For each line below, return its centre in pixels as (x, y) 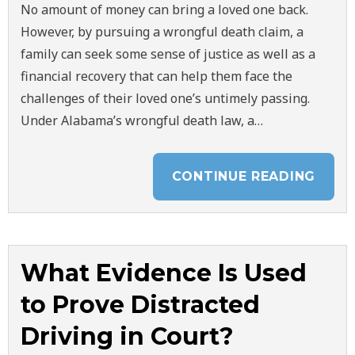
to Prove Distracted (140, 305)
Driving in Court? (127, 336)
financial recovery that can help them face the (157, 76)
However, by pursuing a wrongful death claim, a (162, 32)
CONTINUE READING (243, 176)
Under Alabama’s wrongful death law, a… (142, 120)
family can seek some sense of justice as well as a (168, 54)
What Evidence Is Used (164, 273)
